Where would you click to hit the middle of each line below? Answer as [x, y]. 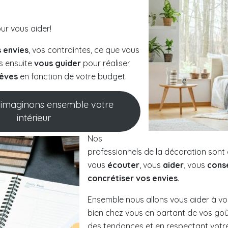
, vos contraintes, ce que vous [84, 50]
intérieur [34, 118]
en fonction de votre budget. [72, 76]
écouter [123, 165]
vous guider [58, 63]
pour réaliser [106, 63]
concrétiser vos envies [133, 178]
